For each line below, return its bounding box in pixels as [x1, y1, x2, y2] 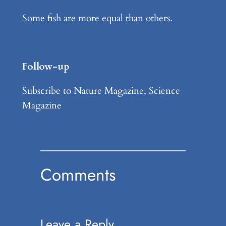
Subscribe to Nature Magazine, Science [22, 84, 180, 98]
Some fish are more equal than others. [22, 11, 173, 25]
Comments [40, 162, 116, 188]
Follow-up [22, 60, 70, 73]
